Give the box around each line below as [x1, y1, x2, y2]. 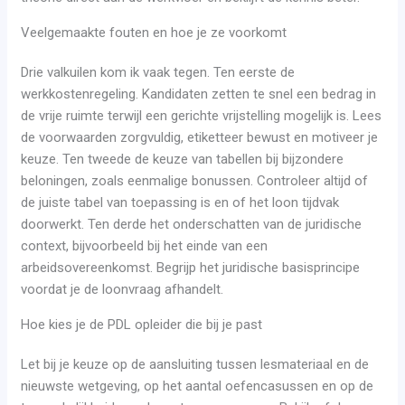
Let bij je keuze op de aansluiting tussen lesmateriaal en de [21, 356, 370, 373]
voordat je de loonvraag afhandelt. [21, 281, 224, 298]
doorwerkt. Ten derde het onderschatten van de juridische [21, 216, 363, 233]
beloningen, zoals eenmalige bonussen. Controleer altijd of [21, 173, 369, 190]
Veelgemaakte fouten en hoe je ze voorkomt [21, 24, 287, 42]
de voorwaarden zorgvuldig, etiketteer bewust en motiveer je [21, 129, 379, 146]
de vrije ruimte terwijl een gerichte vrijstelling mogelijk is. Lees [21, 108, 382, 125]
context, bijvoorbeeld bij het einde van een [21, 238, 268, 255]
